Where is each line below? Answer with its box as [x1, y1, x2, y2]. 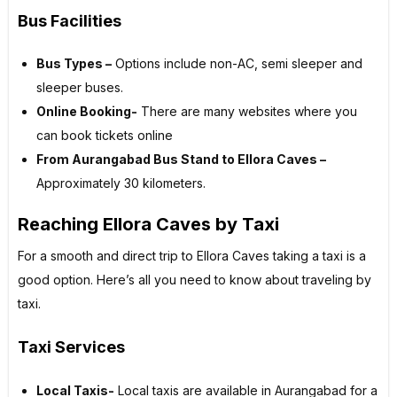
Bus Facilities [18, 11, 121, 30]
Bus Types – [36, 56, 112, 72]
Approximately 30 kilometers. [36, 175, 206, 191]
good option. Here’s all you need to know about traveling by [18, 272, 371, 288]
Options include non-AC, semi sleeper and [112, 56, 362, 72]
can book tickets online [36, 128, 173, 144]
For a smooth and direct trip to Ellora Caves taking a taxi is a [18, 248, 366, 264]
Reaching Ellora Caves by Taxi [18, 214, 279, 236]
